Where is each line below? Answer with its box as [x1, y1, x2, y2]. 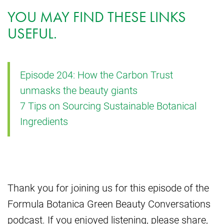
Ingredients [20, 114, 68, 128]
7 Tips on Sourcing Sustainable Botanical [20, 99, 196, 112]
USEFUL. [7, 24, 57, 43]
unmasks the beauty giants [20, 83, 137, 97]
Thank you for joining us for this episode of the [7, 181, 209, 194]
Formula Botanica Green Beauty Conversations [7, 197, 210, 210]
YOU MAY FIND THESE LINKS [7, 7, 186, 27]
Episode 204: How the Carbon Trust [20, 68, 173, 81]
